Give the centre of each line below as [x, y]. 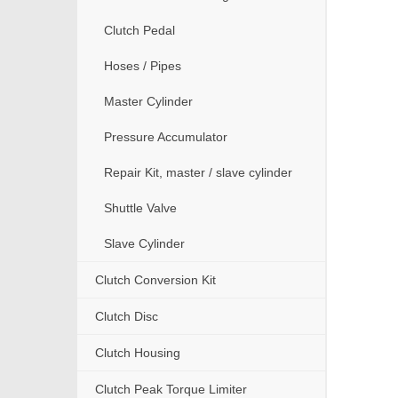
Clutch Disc [127, 317]
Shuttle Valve [140, 208]
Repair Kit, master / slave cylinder [198, 173]
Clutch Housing [138, 353]
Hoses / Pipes [143, 66]
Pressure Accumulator [166, 137]
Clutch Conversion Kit [155, 280]
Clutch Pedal [139, 31]
